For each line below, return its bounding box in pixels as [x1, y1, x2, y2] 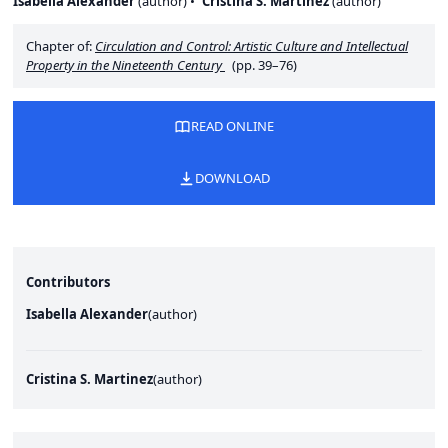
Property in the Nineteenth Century [26, 55, 222, 74]
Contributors [26, 272, 110, 291]
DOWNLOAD [194, 169, 270, 187]
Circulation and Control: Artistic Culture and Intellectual [95, 36, 408, 55]
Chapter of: [26, 36, 95, 55]
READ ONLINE [190, 117, 274, 135]
